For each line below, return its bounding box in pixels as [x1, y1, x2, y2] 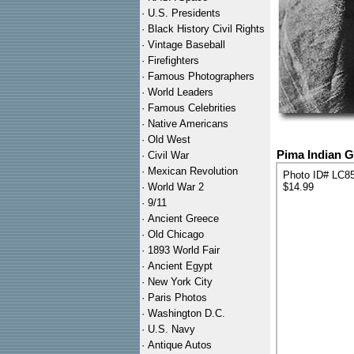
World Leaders [148, 86, 213, 98]
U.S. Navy [148, 323, 195, 335]
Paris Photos [148, 292, 207, 303]
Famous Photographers [148, 70, 254, 82]
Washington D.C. [148, 307, 225, 319]
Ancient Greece [148, 213, 219, 224]
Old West [148, 134, 190, 145]
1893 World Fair [148, 244, 220, 256]
